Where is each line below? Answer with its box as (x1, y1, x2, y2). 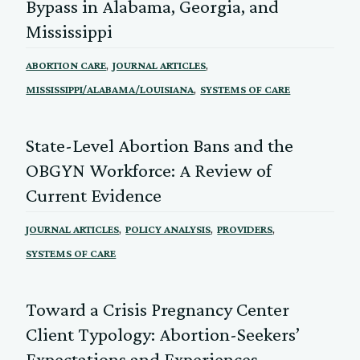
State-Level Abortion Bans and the (26, 133, 294, 156)
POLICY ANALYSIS (125, 222, 211, 235)
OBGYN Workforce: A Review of (26, 158, 272, 181)
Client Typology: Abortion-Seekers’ (26, 322, 301, 345)
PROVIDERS (217, 222, 273, 235)
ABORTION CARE (26, 58, 107, 72)
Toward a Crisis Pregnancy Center (26, 297, 290, 320)
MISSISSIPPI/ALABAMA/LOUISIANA (26, 82, 194, 96)
